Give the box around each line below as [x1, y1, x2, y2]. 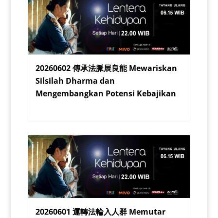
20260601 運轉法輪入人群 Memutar [35, 206, 165, 217]
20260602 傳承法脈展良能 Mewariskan [35, 62, 177, 73]
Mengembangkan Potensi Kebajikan [35, 88, 176, 99]
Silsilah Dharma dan [35, 75, 115, 86]
